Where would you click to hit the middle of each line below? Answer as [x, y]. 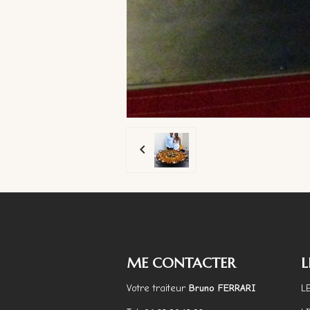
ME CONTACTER [181, 263]
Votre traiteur [156, 288]
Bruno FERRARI [221, 288]
